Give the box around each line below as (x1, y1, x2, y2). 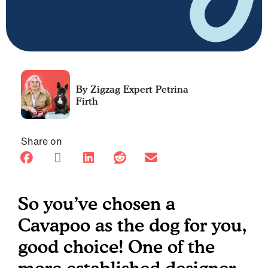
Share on (21, 134, 62, 148)
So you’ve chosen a (18, 193, 175, 214)
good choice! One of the (18, 236, 215, 257)
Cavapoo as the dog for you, (18, 214, 246, 236)
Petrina (153, 83, 188, 95)
